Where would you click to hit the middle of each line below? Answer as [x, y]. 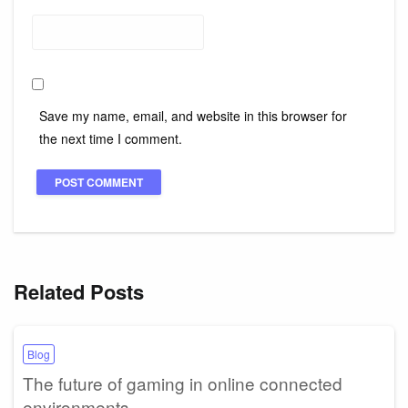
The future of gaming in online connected [183, 382]
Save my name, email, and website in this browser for [193, 115]
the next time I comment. [111, 138]
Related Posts [79, 291]
